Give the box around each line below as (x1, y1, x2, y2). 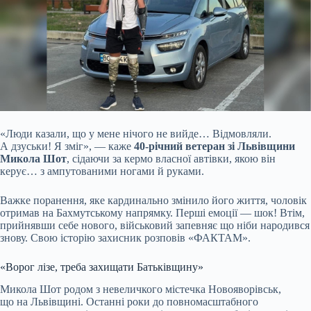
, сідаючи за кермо (67, 152, 155, 165)
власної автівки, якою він (155, 152, 276, 165)
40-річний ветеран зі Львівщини (134, 140, 295, 152)
